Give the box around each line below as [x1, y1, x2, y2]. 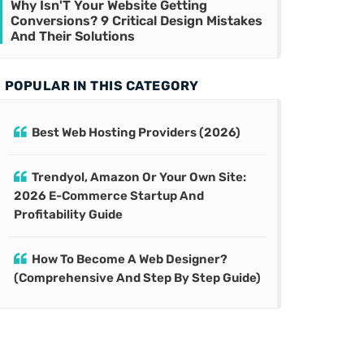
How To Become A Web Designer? [32, 252, 227, 267]
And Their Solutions [11, 28, 135, 45]
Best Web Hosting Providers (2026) [32, 125, 240, 141]
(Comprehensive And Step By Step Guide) [14, 271, 261, 286]
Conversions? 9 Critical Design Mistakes [11, 13, 262, 29]
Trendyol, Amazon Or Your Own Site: [32, 170, 246, 185]
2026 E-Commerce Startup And [14, 188, 204, 204]
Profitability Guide [14, 207, 123, 223]
